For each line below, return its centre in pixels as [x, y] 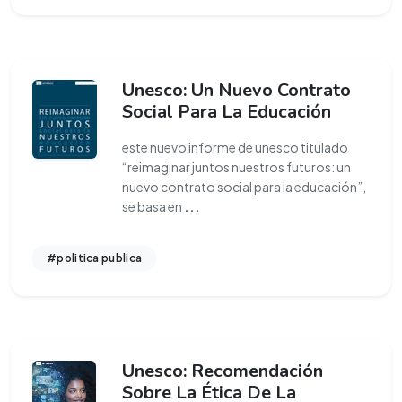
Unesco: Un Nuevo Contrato [236, 90]
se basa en [153, 206]
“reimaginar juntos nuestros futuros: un [236, 167]
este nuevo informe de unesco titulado [235, 147]
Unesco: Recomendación [223, 371]
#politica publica [95, 258]
